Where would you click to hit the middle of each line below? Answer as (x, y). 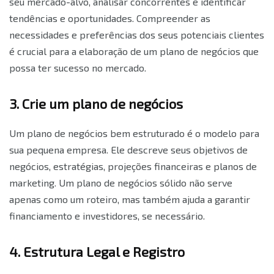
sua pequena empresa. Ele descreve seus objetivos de (128, 150)
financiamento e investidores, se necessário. (107, 216)
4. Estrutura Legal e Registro (97, 252)
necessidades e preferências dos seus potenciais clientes (137, 35)
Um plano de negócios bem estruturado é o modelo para (134, 133)
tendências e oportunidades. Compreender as (110, 18)
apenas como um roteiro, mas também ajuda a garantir (130, 199)
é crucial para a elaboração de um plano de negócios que (134, 51)
